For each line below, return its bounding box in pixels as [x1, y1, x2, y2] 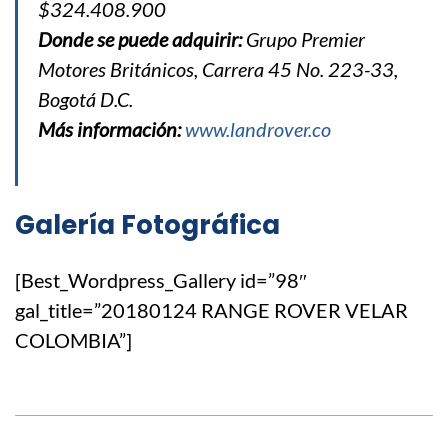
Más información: [38, 117, 185, 142]
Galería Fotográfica [15, 207, 280, 244]
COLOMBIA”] [15, 328, 132, 353]
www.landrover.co [185, 117, 331, 142]
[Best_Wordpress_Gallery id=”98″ [15, 268, 307, 293]
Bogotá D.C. [38, 87, 133, 112]
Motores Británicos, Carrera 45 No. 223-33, [38, 57, 398, 82]
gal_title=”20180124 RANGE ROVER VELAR [15, 298, 408, 323]
